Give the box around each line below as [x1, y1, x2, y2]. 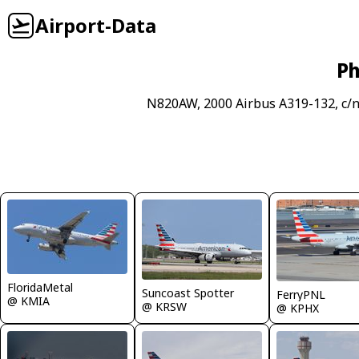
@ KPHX [276, 301, 319, 316]
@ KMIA [7, 293, 50, 309]
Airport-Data [35, 12, 156, 38]
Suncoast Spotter [142, 285, 234, 301]
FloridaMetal [7, 280, 73, 295]
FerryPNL [276, 287, 325, 302]
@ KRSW [142, 299, 187, 314]
